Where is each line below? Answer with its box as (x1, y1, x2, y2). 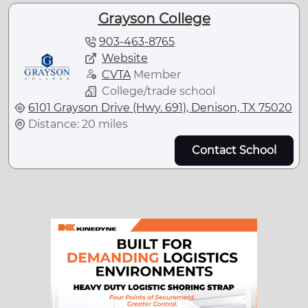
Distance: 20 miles (28, 117, 128, 131)
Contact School (192, 143, 276, 157)
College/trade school (102, 84, 215, 98)
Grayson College (98, 10, 210, 27)
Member (131, 67, 181, 81)
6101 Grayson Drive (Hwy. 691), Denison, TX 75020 (28, 100, 292, 114)
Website (102, 51, 148, 65)
